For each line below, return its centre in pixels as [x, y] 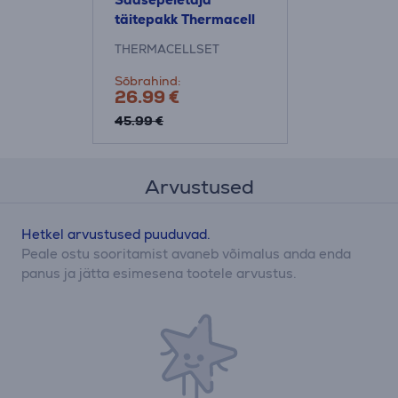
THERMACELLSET [167, 49]
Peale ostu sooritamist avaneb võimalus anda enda [186, 254]
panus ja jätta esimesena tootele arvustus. [159, 273]
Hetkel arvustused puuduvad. [116, 234]
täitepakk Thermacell [185, 19]
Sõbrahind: [147, 81]
